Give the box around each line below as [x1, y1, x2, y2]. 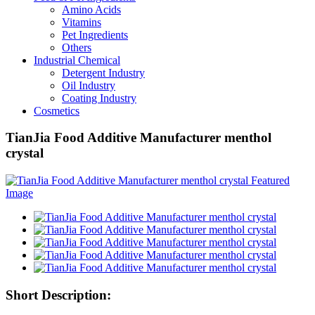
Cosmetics [34, 104, 79, 117]
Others [62, 41, 91, 53]
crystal [6, 146, 44, 161]
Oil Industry [62, 79, 115, 91]
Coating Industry [62, 91, 136, 104]
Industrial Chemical [34, 53, 120, 66]
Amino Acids [62, 3, 121, 15]
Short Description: [6, 287, 111, 302]
